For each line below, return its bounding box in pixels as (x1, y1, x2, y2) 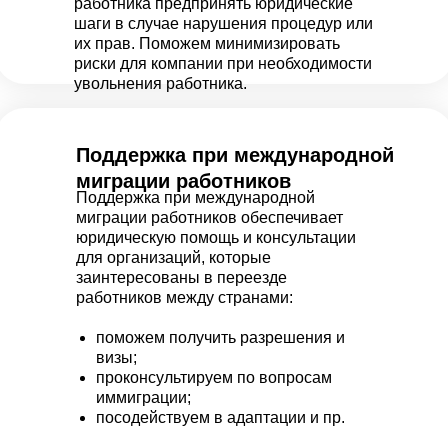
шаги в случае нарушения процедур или (74, 15, 373, 32)
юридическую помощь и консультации (76, 229, 356, 246)
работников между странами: (76, 289, 293, 306)
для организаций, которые (76, 249, 271, 266)
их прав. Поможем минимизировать (74, 35, 340, 52)
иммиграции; (96, 389, 191, 406)
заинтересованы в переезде (76, 269, 287, 286)
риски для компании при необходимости (74, 55, 372, 72)
